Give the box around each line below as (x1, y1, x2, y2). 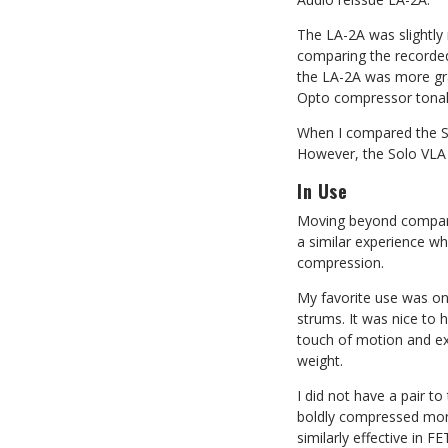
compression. (297, 253, 384, 272)
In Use (297, 178, 347, 204)
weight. (297, 351, 343, 370)
